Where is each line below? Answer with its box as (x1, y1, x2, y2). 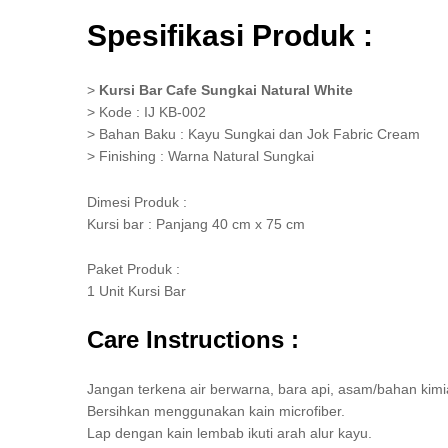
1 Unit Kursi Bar (87, 283, 186, 300)
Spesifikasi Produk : (87, 18, 373, 52)
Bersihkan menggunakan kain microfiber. (87, 403, 345, 420)
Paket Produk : (87, 261, 180, 278)
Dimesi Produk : (87, 193, 187, 210)
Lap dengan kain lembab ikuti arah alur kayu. (87, 425, 372, 442)
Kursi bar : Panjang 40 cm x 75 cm (87, 215, 305, 232)
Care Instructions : (87, 326, 299, 354)
